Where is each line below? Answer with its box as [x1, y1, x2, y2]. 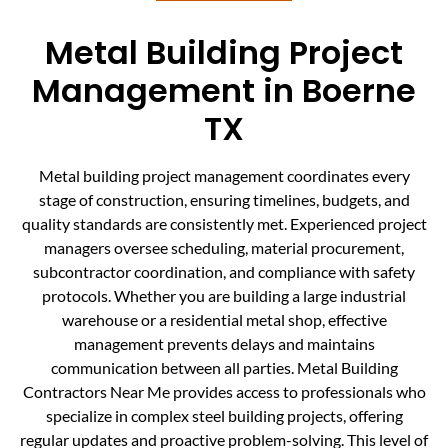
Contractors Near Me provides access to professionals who [22, 382, 426, 402]
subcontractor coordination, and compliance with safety [33, 262, 415, 282]
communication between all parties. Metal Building [50, 358, 398, 378]
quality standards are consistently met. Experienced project [21, 214, 427, 234]
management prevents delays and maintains [73, 334, 375, 354]
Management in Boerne [32, 68, 416, 114]
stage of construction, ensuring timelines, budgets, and [38, 190, 410, 210]
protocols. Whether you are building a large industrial [42, 286, 406, 306]
